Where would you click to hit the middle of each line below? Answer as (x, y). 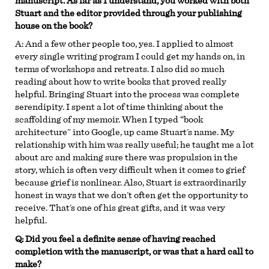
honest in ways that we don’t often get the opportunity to (131, 195)
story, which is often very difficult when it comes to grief (130, 170)
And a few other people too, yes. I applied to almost (129, 44)
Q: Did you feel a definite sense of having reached (115, 239)
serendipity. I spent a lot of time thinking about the (119, 107)
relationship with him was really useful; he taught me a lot (134, 145)
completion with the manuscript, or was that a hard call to (134, 251)
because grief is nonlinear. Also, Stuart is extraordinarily (131, 183)
